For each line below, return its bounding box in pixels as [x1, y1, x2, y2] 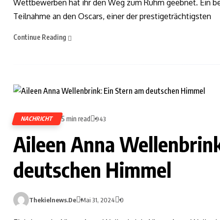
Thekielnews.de [29, 195, 76, 204]
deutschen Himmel [13, 156, 171, 182]
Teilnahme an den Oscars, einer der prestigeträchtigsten [13, 11, 211, 21]
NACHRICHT [20, 114, 55, 122]
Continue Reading [13, 32, 68, 41]
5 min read [61, 114, 90, 123]
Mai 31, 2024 [81, 195, 115, 204]
